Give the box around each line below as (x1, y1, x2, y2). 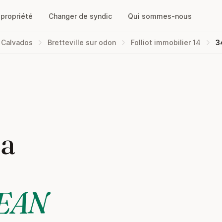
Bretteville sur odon (48, 38, 116, 47)
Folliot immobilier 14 (131, 38, 201, 47)
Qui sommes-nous (128, 12, 192, 20)
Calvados (1, 38, 33, 47)
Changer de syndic (49, 12, 112, 20)
